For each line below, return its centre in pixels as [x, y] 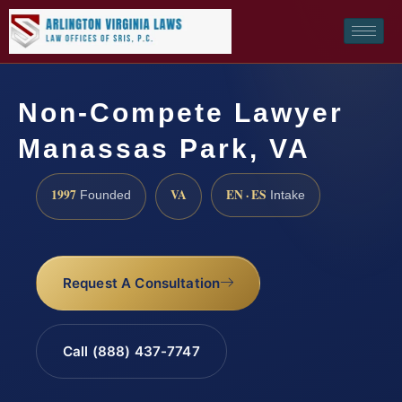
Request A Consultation [141, 284]
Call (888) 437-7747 [131, 352]
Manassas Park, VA [164, 148]
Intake [286, 195]
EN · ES [246, 194]
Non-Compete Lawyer [181, 112]
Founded [104, 195]
